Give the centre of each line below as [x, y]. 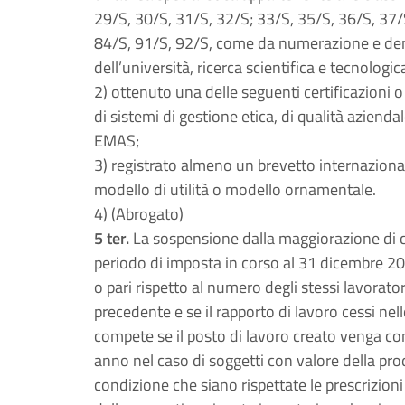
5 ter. [112, 238]
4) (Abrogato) [139, 214]
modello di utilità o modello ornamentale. [235, 189]
